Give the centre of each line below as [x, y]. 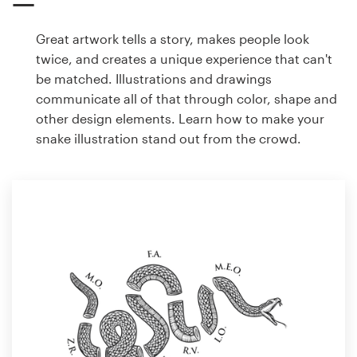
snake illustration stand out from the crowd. [169, 138]
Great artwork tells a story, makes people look [173, 38]
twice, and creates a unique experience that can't [184, 58]
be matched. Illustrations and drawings [154, 78]
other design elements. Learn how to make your [180, 118]
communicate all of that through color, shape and [186, 98]
